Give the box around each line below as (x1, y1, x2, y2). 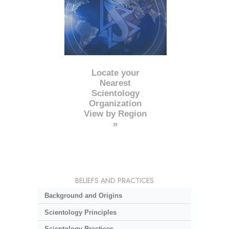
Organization (89, 98, 142, 108)
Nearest (100, 78, 131, 88)
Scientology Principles (44, 208, 117, 216)
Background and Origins (44, 192, 122, 200)
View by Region (84, 108, 147, 119)
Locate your (91, 67, 140, 78)
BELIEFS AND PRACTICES (75, 175, 154, 186)
